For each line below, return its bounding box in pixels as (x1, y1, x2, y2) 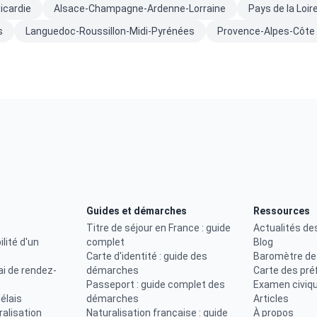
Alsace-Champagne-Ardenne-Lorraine (54, 3, 226, 14)
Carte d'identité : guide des (86, 250, 207, 262)
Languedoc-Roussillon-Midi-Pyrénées (25, 25, 195, 37)
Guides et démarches (86, 205, 187, 217)
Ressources (253, 205, 311, 217)
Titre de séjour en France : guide (86, 222, 231, 234)
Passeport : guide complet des (86, 279, 225, 290)
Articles (253, 293, 289, 304)
